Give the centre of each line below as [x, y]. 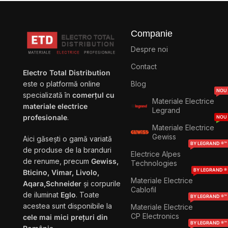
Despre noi [150, 49]
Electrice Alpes [156, 154]
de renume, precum [57, 161]
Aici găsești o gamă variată [67, 138]
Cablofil [144, 189]
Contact [144, 66]
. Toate [88, 194]
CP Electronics [155, 216]
